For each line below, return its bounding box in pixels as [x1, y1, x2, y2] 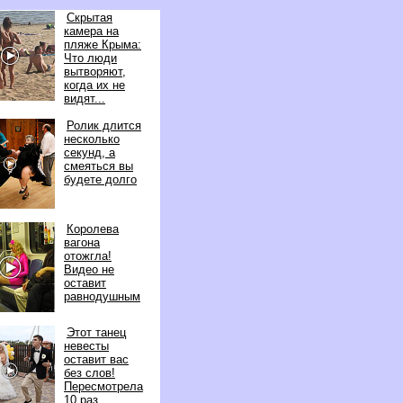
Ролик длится [67, 119, 141, 132]
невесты [64, 339, 109, 353]
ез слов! [64, 366, 115, 380]
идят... [64, 92, 105, 105]
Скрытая [67, 11, 112, 24]
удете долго [64, 173, 137, 186]
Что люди [64, 51, 117, 65]
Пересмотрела [64, 380, 143, 393]
